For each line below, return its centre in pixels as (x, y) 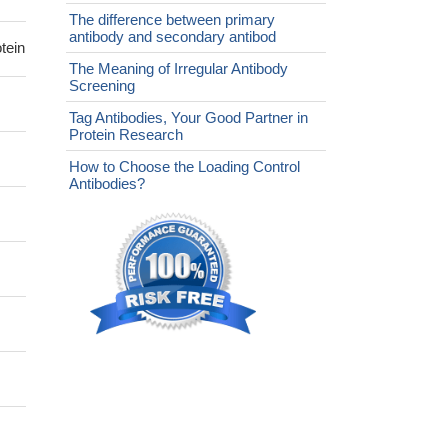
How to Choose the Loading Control (184, 167)
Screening (102, 86)
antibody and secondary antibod (172, 37)
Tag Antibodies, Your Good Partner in (188, 118)
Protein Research (126, 135)
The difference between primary (172, 20)
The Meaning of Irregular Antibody (178, 69)
